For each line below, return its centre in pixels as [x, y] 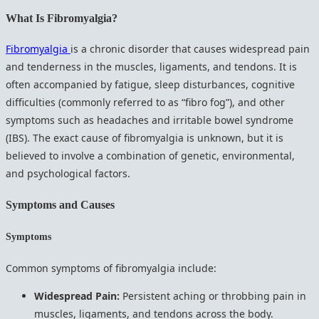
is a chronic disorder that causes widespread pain [190, 49]
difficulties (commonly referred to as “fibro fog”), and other [145, 103]
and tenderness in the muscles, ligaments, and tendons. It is [151, 67]
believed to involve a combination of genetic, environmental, [150, 156]
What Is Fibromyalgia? [62, 18]
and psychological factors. [68, 174]
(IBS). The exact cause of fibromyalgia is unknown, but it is [145, 138]
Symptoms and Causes [60, 204]
